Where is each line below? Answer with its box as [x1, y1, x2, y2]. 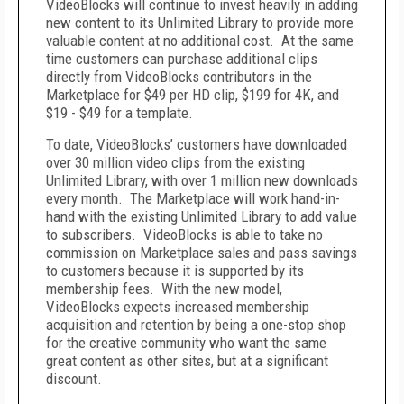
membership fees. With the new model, [46, 280, 282, 298]
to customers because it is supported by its [46, 262, 304, 280]
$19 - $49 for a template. [46, 104, 200, 122]
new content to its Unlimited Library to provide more [46, 14, 353, 32]
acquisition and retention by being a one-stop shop [46, 316, 346, 334]
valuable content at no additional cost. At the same [46, 32, 353, 50]
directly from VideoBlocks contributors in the [46, 68, 312, 86]
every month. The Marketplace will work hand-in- [46, 189, 340, 207]
